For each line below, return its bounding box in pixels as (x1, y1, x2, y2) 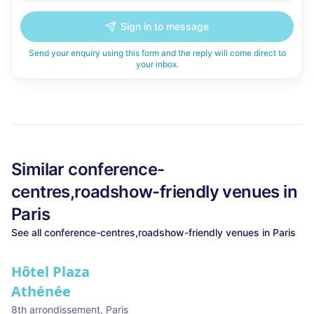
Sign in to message (121, 20, 209, 32)
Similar (11, 159, 69, 179)
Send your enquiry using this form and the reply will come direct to (28, 48, 286, 58)
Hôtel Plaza (11, 262, 90, 281)
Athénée (11, 282, 71, 301)
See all (11, 226, 44, 238)
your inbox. (135, 59, 179, 69)
